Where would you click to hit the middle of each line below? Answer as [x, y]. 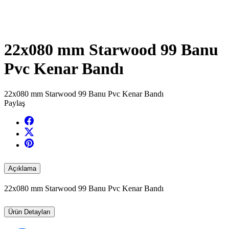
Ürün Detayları [29, 212]
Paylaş [15, 103]
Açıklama [22, 168]
